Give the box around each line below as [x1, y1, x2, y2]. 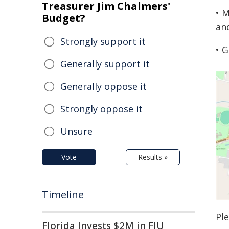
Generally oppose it [60, 80, 147, 93]
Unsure [60, 125, 93, 138]
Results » [138, 152, 168, 162]
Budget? [42, 11, 85, 25]
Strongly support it [60, 35, 146, 48]
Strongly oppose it [60, 103, 143, 115]
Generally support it [60, 58, 150, 70]
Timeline [42, 188, 84, 201]
